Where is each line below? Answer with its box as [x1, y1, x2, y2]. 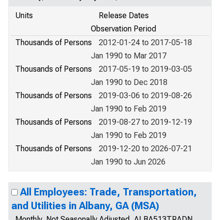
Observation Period [91, 24, 156, 33]
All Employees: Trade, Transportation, [20, 186, 197, 198]
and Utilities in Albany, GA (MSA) [11, 200, 159, 212]
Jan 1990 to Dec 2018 [91, 78, 167, 87]
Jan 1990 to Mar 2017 [91, 51, 166, 60]
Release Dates [99, 11, 149, 20]
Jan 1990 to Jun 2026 [91, 157, 165, 166]
